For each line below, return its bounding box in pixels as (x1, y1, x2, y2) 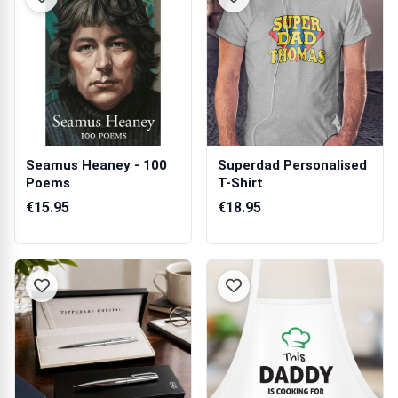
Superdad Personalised (218, 157, 367, 173)
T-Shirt (218, 175, 263, 191)
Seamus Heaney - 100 (26, 157, 167, 173)
